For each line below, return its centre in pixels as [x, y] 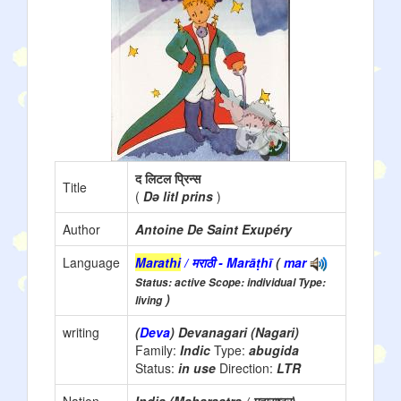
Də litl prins [178, 196]
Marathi [158, 262]
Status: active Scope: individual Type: [230, 283]
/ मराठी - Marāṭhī [226, 262]
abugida [274, 350]
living [149, 301]
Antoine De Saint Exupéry [213, 229]
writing [81, 332]
